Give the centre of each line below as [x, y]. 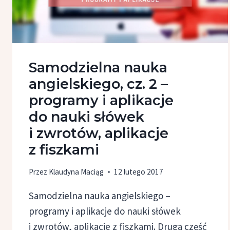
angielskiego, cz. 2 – [98, 84]
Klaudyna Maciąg [76, 171]
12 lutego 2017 [139, 171]
